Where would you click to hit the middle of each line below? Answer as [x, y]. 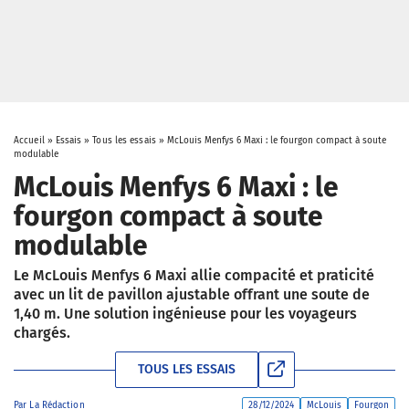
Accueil [29, 141]
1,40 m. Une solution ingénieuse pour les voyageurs [185, 314]
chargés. [42, 333]
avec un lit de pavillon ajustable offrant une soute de [192, 294]
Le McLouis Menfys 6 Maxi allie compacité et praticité [194, 275]
